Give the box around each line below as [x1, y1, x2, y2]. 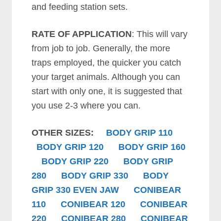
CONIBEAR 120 [61, 199, 126, 210]
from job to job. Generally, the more [32, 43, 171, 54]
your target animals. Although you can [32, 72, 181, 82]
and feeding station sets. [32, 2, 128, 12]
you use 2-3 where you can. [32, 101, 141, 111]
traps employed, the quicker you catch [32, 58, 182, 68]
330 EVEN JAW [53, 185, 119, 195]
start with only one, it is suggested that [32, 86, 183, 97]
